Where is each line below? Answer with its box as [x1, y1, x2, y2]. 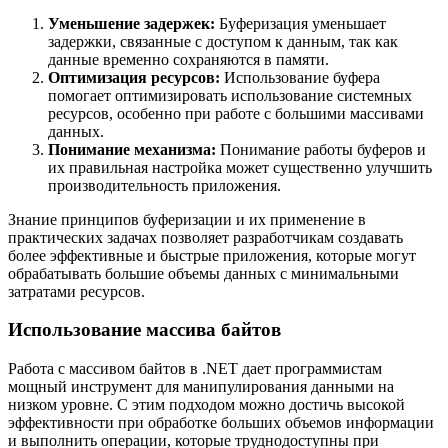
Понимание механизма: [48, 140, 216, 158]
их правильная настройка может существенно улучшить [48, 158, 432, 176]
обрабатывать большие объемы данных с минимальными [8, 264, 399, 282]
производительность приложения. [48, 176, 281, 194]
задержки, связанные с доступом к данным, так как [48, 32, 398, 50]
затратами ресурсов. [8, 282, 145, 300]
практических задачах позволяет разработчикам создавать [8, 228, 403, 246]
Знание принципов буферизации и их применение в [8, 210, 366, 228]
